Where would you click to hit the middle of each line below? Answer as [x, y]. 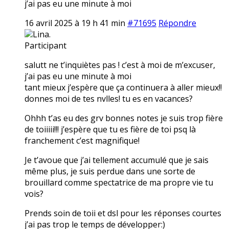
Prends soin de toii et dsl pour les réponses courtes [123, 213]
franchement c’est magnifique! [82, 140]
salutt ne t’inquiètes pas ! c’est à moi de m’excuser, [120, 65]
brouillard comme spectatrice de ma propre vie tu [119, 182]
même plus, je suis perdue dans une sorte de [110, 171]
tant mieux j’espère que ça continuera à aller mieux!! [123, 87]
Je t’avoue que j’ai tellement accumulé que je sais [117, 160]
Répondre [177, 23]
